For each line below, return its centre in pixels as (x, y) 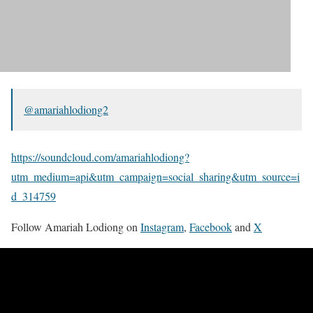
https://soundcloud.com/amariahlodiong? (100, 157)
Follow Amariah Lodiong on (76, 227)
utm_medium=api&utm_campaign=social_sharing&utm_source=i (155, 177)
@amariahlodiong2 (66, 110)
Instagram (162, 227)
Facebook (211, 227)
